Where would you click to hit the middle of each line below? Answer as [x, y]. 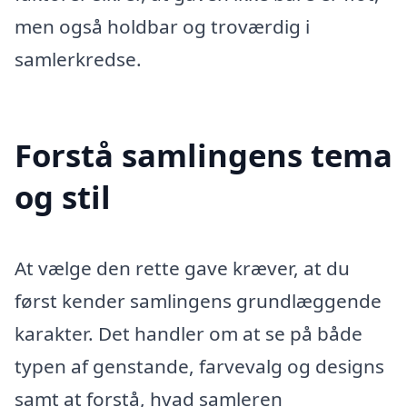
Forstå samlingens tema [203, 154]
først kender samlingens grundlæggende [198, 300]
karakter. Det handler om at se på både [189, 333]
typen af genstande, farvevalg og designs [199, 366]
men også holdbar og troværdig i [162, 26]
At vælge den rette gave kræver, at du [182, 268]
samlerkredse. [78, 59]
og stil [63, 196]
